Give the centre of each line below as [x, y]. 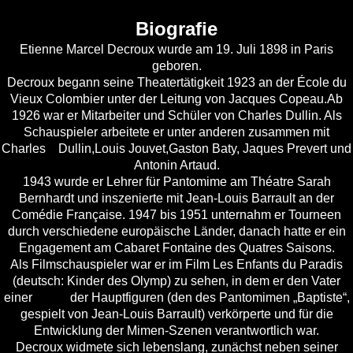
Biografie [176, 29]
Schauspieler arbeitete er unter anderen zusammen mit [176, 132]
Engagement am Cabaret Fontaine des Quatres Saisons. [176, 248]
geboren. [176, 66]
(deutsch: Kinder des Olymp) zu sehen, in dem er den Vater [176, 281]
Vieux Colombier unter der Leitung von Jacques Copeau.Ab [176, 99]
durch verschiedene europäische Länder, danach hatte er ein [176, 232]
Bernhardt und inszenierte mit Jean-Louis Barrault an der [176, 199]
